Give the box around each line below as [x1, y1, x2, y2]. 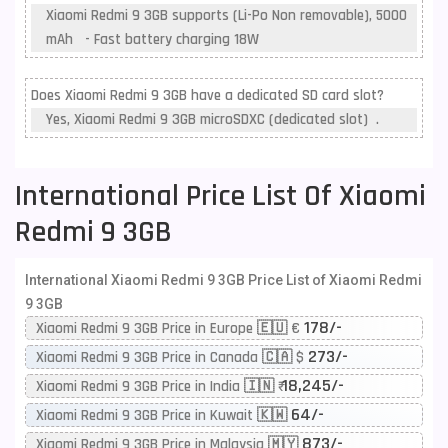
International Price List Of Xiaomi [15, 177, 426, 215]
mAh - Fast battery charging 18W [46, 30, 267, 49]
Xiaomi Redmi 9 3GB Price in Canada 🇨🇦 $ [36, 348, 308, 367]
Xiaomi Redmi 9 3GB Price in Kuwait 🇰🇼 [36, 406, 291, 425]
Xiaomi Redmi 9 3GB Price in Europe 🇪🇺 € [36, 319, 304, 338]
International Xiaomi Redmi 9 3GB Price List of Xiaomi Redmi [25, 272, 422, 288]
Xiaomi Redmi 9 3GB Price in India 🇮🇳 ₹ [36, 377, 282, 396]
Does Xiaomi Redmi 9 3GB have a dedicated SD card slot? [31, 86, 384, 105]
